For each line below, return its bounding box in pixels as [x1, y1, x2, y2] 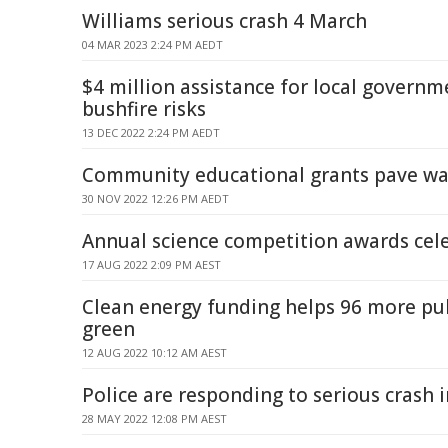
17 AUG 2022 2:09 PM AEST [82, 257, 221, 272]
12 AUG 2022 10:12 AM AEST [82, 345, 227, 360]
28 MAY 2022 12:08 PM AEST [82, 411, 227, 426]
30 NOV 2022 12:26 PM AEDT [82, 191, 229, 206]
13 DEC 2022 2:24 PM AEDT [82, 125, 220, 140]
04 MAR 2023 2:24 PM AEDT [82, 37, 223, 52]
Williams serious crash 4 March [82, 8, 367, 34]
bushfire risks [82, 96, 206, 122]
